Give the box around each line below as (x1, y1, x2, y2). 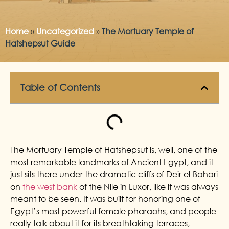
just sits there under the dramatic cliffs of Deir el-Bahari (10, 169, 218, 179)
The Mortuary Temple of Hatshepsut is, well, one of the (10, 145, 217, 155)
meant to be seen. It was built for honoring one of (10, 194, 200, 204)
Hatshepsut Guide (5, 38, 75, 49)
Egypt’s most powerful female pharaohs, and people (10, 206, 216, 216)
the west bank (22, 181, 77, 192)
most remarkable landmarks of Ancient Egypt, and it (10, 157, 213, 167)
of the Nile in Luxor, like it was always (77, 181, 218, 192)
